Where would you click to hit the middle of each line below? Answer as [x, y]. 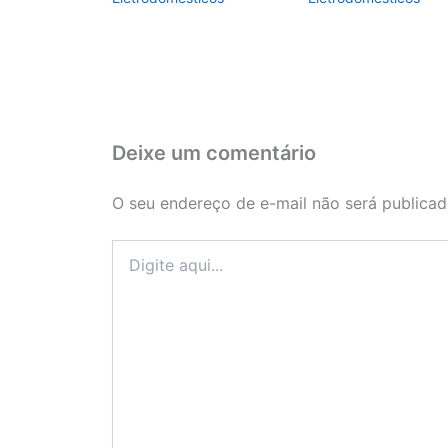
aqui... [131, 268]
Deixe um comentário [214, 152]
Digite [130, 248]
